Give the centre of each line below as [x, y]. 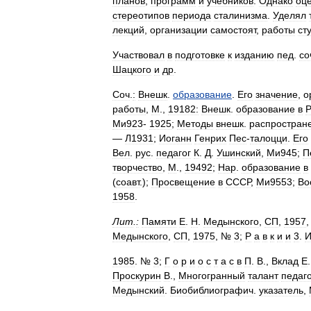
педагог [174, 153]
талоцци [269, 138]
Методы [195, 124]
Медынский [138, 290]
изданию [254, 55]
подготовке [200, 55]
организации [179, 30]
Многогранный [212, 276]
